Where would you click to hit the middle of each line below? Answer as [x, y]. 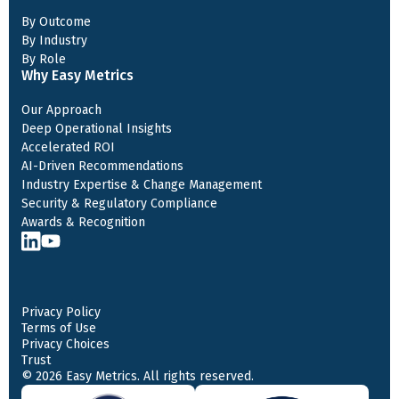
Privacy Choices [65, 344]
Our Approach [61, 110]
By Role [44, 59]
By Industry [54, 41]
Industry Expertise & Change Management [142, 185]
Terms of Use [59, 328]
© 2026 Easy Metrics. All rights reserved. [138, 376]
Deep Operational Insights [97, 129]
